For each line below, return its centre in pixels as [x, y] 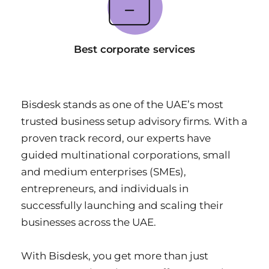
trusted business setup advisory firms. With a [134, 122]
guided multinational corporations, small [126, 155]
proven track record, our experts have [116, 138]
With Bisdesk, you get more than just [115, 256]
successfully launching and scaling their [122, 206]
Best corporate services [134, 50]
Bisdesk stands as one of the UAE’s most [122, 105]
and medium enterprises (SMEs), [104, 172]
